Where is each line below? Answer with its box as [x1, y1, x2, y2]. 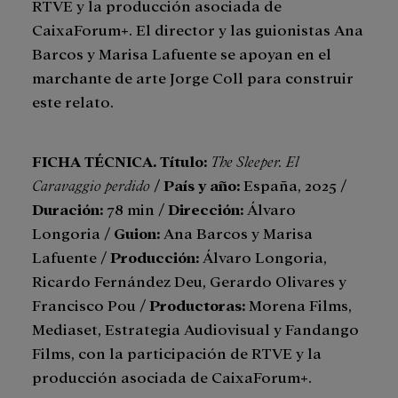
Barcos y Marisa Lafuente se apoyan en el [32, 43, 331, 62]
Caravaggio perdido [32, 174, 154, 194]
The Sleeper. [211, 150, 286, 170]
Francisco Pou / [32, 294, 149, 314]
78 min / [107, 198, 168, 218]
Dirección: [168, 198, 243, 218]
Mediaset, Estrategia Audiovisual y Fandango [32, 318, 359, 338]
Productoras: [149, 294, 245, 314]
